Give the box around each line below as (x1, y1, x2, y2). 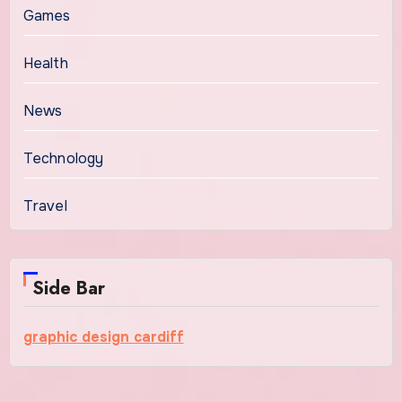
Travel (22, 196, 67, 215)
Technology (22, 148, 104, 168)
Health (22, 53, 68, 73)
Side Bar (31, 275, 105, 301)
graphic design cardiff (22, 327, 184, 346)
